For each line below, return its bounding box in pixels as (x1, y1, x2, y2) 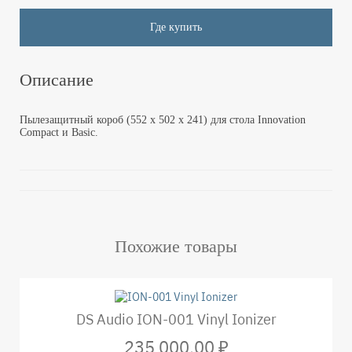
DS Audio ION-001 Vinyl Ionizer (75, 310, 277, 328)
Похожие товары (115, 236, 237, 256)
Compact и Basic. (20, 126, 98, 138)
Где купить (150, 20, 202, 33)
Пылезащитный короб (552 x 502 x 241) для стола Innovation (20, 113, 306, 126)
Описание (20, 69, 98, 90)
